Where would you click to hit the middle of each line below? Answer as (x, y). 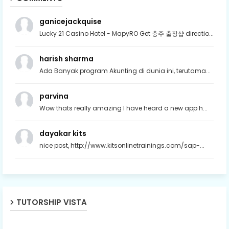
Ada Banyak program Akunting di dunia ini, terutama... (125, 71)
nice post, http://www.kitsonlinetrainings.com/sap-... (122, 146)
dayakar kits (63, 134)
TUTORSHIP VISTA (52, 202)
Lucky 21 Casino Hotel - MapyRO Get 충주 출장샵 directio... (127, 34)
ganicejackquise (71, 22)
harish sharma (66, 59)
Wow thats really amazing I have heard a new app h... (123, 108)
